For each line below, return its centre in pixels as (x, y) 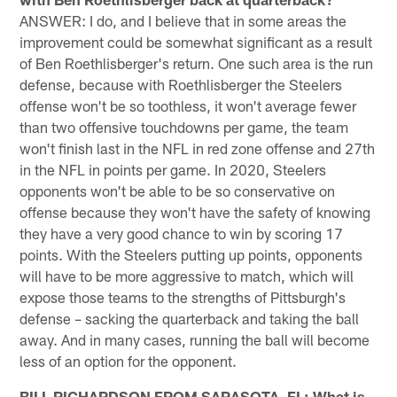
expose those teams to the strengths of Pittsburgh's (183, 296)
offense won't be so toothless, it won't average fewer (188, 105)
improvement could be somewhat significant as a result (196, 41)
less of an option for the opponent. (128, 360)
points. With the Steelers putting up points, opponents (191, 254)
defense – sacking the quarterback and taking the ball (190, 318)
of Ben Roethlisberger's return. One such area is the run (197, 62)
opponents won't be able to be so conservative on (178, 190)
